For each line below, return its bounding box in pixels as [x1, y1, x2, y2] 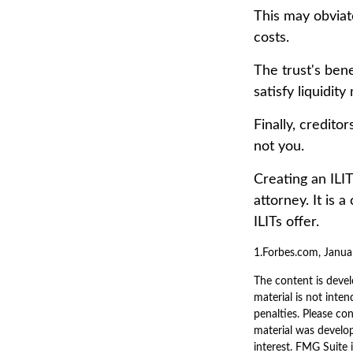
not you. [254, 139, 304, 154]
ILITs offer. [254, 215, 319, 229]
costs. [254, 31, 289, 45]
